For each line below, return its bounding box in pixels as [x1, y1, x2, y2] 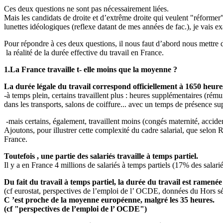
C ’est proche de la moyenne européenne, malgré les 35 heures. [4, 196, 215, 205]
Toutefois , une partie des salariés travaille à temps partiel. [4, 152, 198, 161]
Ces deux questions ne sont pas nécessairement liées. [4, 4, 169, 13]
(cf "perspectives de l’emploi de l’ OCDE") [4, 205, 147, 214]
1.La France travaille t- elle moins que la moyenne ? [4, 65, 177, 74]
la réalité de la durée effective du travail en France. [4, 48, 164, 57]
